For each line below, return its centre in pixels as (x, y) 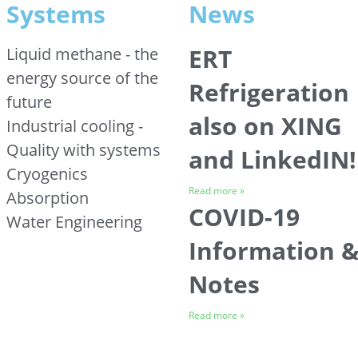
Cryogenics (47, 174)
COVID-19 (244, 217)
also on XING (265, 126)
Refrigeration (269, 92)
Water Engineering (74, 222)
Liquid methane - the (82, 54)
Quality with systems (84, 150)
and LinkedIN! (272, 159)
